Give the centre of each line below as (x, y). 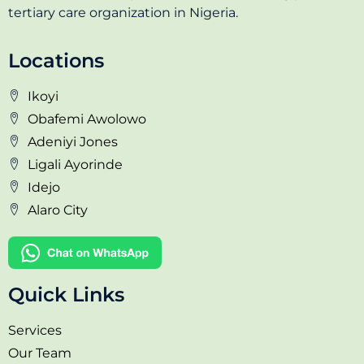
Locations (56, 60)
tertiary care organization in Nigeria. (123, 13)
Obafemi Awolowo (87, 119)
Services (35, 330)
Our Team (40, 353)
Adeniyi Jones (72, 141)
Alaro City (57, 210)
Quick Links (66, 294)
